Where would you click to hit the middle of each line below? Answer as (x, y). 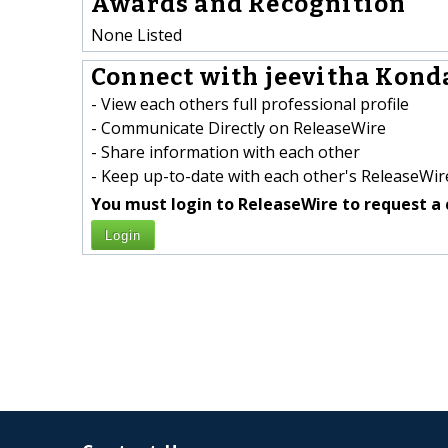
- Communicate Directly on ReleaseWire (238, 128)
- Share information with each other (225, 152)
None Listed (136, 34)
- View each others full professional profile (250, 104)
